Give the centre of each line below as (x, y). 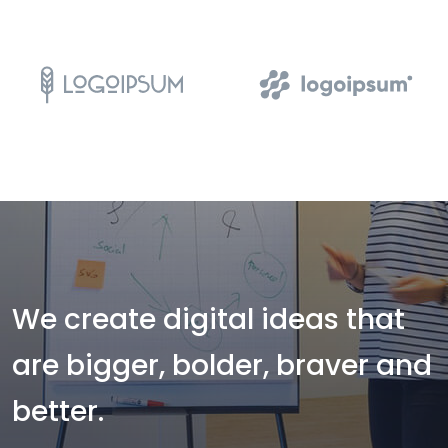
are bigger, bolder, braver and (222, 366)
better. (58, 412)
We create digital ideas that (208, 320)
